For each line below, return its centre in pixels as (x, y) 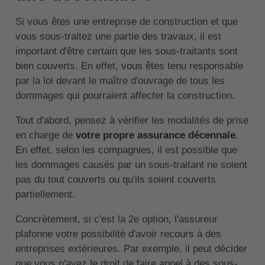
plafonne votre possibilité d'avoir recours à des (118, 234)
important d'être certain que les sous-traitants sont (126, 51)
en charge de (45, 135)
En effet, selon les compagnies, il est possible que (126, 150)
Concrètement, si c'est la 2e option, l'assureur (116, 219)
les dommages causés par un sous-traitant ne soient (131, 164)
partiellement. (45, 194)
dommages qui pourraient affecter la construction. (125, 95)
